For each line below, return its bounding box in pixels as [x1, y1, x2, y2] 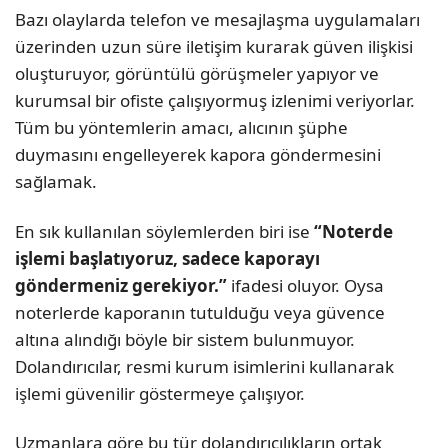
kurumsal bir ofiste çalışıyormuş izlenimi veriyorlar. [15, 89, 415, 113]
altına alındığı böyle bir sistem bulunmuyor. [15, 327, 355, 351]
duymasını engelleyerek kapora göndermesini [15, 143, 381, 167]
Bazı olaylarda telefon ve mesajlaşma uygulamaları [15, 8, 420, 32]
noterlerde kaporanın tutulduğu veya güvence [15, 300, 385, 324]
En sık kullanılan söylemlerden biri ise [15, 219, 314, 243]
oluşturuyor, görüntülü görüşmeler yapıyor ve [15, 62, 379, 86]
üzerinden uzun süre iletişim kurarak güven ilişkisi [15, 35, 413, 59]
